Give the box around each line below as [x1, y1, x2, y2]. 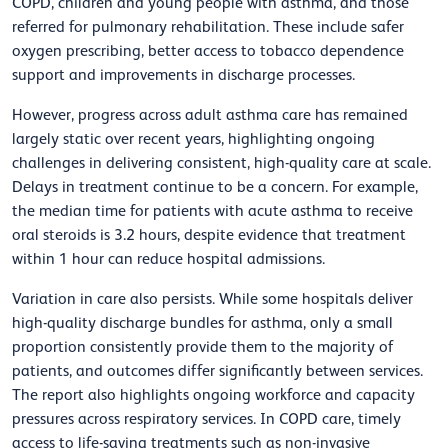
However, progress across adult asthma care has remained [12, 106, 408, 125]
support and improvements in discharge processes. [12, 66, 355, 85]
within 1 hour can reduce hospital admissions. [12, 250, 329, 269]
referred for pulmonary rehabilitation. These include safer [12, 18, 404, 37]
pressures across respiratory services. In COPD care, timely [12, 410, 401, 429]
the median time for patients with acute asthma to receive [12, 202, 413, 221]
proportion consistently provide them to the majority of [12, 338, 394, 357]
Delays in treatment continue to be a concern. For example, [12, 178, 418, 197]
